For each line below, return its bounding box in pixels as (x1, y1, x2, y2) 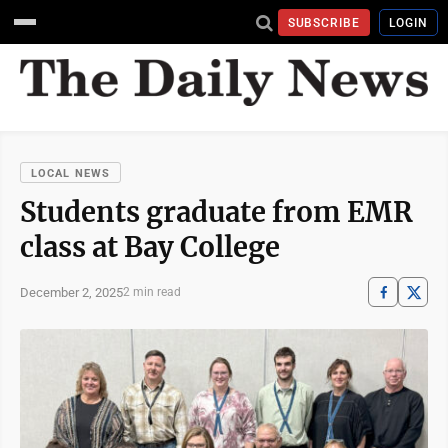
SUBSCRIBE (287, 15, 361, 30)
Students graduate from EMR (20, 195, 413, 230)
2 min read (123, 285, 181, 300)
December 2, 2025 (20, 284, 123, 300)
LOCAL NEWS (31, 167, 110, 181)
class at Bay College (20, 230, 280, 265)
